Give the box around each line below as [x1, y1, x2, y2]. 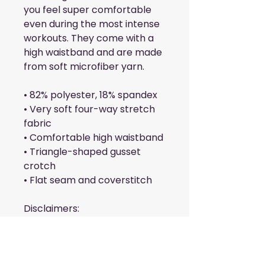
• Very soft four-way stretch [24, 102, 155, 117]
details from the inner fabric [24, 244, 154, 258]
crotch [24, 159, 56, 173]
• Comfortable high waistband [24, 131, 163, 145]
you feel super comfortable [24, 3, 151, 17]
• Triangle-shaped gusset [24, 145, 141, 159]
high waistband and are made [24, 46, 162, 60]
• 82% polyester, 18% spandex [24, 88, 157, 102]
